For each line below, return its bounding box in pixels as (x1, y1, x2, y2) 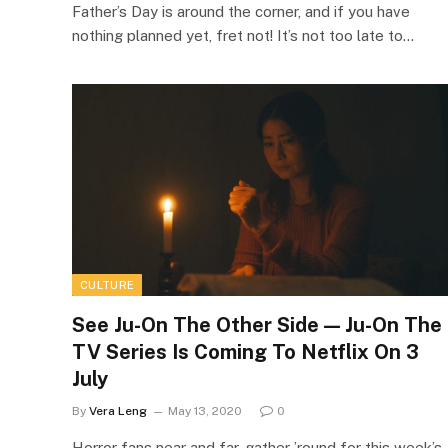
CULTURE (80, 278, 135, 291)
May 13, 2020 (168, 403, 242, 418)
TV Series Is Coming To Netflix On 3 (72, 339, 419, 364)
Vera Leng (89, 403, 147, 418)
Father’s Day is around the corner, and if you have (72, 3, 410, 20)
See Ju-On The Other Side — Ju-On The (72, 312, 442, 337)
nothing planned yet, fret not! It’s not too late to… (72, 27, 414, 44)
